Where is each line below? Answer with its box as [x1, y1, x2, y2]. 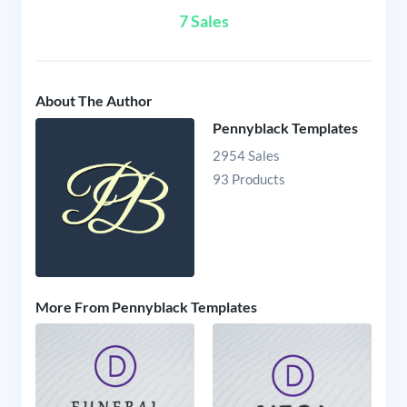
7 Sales [178, 11, 229, 32]
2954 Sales [213, 147, 280, 164]
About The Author [35, 92, 153, 110]
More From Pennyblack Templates [35, 297, 257, 315]
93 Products [213, 171, 285, 188]
